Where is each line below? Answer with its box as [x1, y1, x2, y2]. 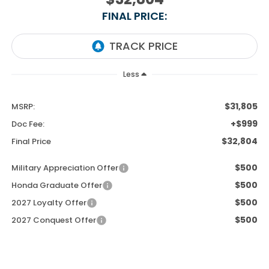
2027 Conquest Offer [11, 214, 96, 226]
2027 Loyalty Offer [11, 196, 86, 208]
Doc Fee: [11, 118, 44, 130]
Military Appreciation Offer [11, 162, 118, 174]
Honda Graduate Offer [11, 179, 102, 191]
